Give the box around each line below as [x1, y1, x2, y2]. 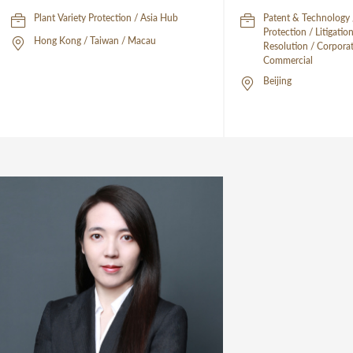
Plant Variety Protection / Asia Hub [33, 12, 178, 24]
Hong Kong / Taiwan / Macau [33, 35, 156, 47]
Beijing [263, 75, 292, 87]
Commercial [263, 54, 314, 67]
